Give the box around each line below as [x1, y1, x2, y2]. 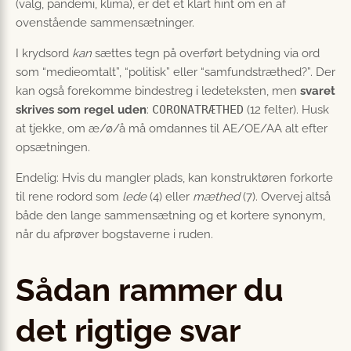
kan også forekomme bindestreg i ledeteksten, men [16, 84, 300, 98]
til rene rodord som [16, 190, 122, 204]
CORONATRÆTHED [152, 103, 244, 117]
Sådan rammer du [16, 271, 284, 309]
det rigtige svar [16, 312, 241, 349]
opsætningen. [16, 140, 90, 154]
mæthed [193, 190, 240, 204]
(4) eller [147, 190, 193, 204]
